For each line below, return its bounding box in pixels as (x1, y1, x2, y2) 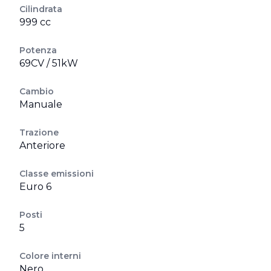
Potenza (19, 45, 57, 56)
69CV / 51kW (19, 57, 78, 69)
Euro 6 (19, 181, 51, 192)
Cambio (19, 86, 54, 97)
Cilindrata (19, 4, 62, 15)
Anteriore (19, 140, 65, 151)
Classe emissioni (19, 168, 94, 179)
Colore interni (19, 250, 81, 261)
